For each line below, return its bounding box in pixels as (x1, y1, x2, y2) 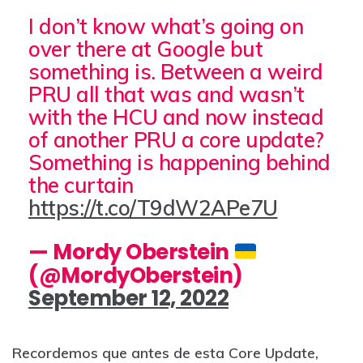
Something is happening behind (28, 149, 331, 177)
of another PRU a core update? (28, 126, 324, 154)
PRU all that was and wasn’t (28, 81, 305, 109)
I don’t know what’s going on (28, 13, 303, 41)
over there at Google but (28, 36, 263, 63)
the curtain (28, 172, 134, 199)
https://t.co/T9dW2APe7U (28, 194, 278, 222)
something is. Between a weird (28, 58, 323, 86)
